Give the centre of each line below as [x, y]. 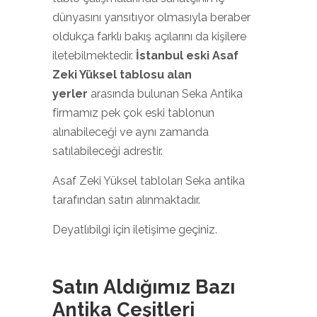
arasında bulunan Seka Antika [167, 94]
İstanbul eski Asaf [187, 56]
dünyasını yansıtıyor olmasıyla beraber [151, 17]
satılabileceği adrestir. [108, 151]
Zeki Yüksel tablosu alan [122, 75]
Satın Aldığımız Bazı [144, 287]
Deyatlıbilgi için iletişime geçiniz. [135, 230]
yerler [71, 94]
